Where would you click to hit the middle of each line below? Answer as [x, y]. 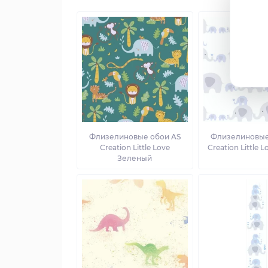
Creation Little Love [135, 148]
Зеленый [135, 159]
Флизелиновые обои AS [135, 137]
